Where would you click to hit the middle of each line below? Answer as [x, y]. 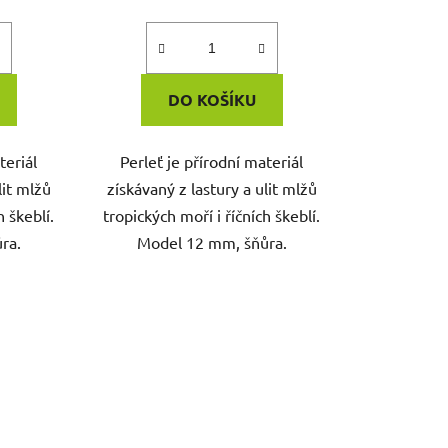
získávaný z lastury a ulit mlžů [211, 187]
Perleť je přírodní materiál [212, 160]
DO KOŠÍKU [211, 99]
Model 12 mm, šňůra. [211, 241]
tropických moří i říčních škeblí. [212, 214]
